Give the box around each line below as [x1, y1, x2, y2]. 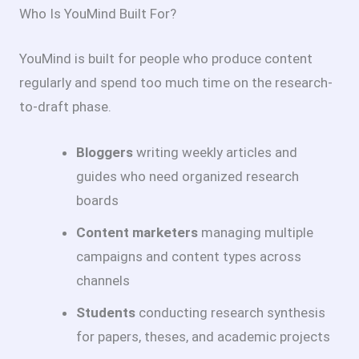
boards [76, 192, 119, 208]
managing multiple [198, 224, 313, 240]
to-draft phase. [19, 98, 111, 115]
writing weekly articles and [133, 143, 297, 160]
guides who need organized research [76, 167, 299, 184]
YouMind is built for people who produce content [19, 50, 313, 67]
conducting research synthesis [135, 304, 325, 321]
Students [76, 304, 135, 321]
